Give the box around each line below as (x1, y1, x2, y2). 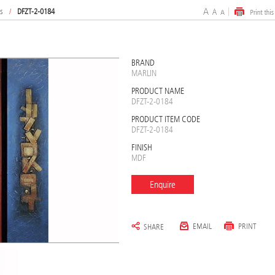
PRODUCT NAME (131, 86, 184, 97)
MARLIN (131, 68, 157, 79)
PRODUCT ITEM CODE (131, 114, 200, 125)
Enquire (149, 179, 176, 191)
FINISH (131, 142, 152, 153)
